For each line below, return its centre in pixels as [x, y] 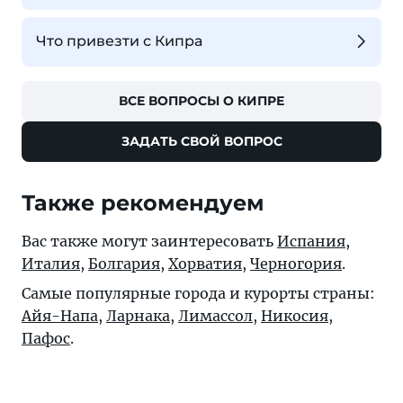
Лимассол [215, 315]
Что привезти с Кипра [119, 41]
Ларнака [138, 315]
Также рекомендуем [143, 202]
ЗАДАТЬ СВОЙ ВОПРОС [201, 141]
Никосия [295, 315]
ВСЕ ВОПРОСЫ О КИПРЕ [201, 100]
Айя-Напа [60, 315]
